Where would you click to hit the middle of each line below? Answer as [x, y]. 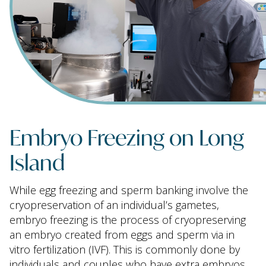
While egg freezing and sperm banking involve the [129, 190]
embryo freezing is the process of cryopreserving [128, 220]
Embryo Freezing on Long [127, 136]
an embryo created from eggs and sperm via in [122, 235]
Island [37, 161]
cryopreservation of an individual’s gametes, [114, 205]
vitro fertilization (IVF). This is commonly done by [125, 249]
